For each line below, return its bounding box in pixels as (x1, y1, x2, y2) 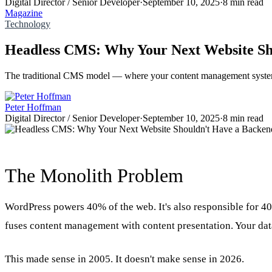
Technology (5, 18, 50, 29)
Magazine (5, 7, 42, 18)
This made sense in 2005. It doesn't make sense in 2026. (5, 253, 244, 265)
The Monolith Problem (5, 164, 183, 186)
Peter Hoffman (5, 101, 61, 112)
